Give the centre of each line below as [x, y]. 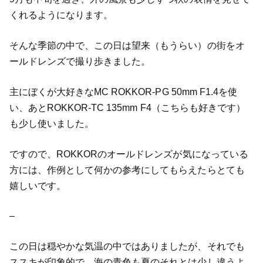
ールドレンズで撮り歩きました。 [80, 62]
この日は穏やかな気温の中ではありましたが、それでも [127, 247]
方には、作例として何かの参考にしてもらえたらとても [127, 170]
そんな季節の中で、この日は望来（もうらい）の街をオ [127, 46]
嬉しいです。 [37, 186]
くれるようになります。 [61, 15]
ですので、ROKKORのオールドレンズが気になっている [129, 154]
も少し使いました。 [51, 123]
